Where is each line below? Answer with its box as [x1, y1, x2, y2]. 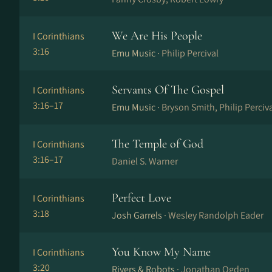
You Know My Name [112, 245, 211, 259]
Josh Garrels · [112, 209, 168, 222]
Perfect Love [112, 191, 171, 205]
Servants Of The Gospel [112, 83, 224, 97]
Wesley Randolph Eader [168, 209, 263, 222]
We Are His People [112, 29, 202, 43]
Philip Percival [161, 47, 219, 59]
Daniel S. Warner [112, 155, 178, 168]
